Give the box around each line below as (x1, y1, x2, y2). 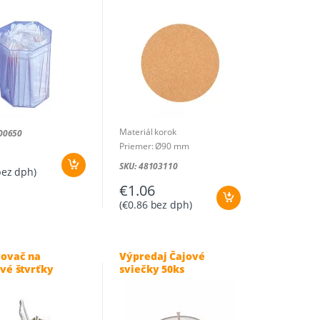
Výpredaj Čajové (119, 249, 205, 263)
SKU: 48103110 (119, 159, 178, 172)
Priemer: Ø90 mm (119, 139, 189, 152)
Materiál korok (119, 125, 176, 138)
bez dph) (147, 197, 192, 211)
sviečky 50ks (119, 261, 184, 276)
